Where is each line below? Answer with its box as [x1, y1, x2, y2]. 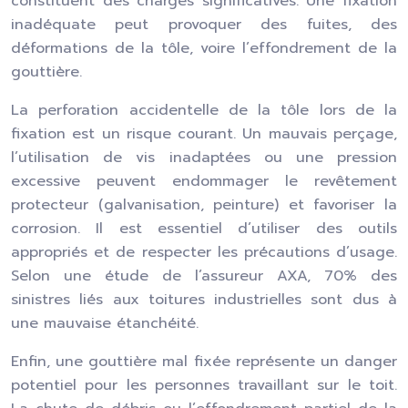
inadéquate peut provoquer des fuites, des [11, 14, 397, 36]
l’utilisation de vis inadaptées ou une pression [11, 147, 397, 168]
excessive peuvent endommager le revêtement [11, 170, 397, 192]
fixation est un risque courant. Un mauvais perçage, [11, 123, 397, 145]
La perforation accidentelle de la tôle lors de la [11, 99, 397, 121]
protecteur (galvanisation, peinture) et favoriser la [11, 194, 397, 216]
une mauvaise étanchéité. [11, 312, 199, 334]
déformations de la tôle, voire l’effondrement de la [11, 37, 397, 59]
